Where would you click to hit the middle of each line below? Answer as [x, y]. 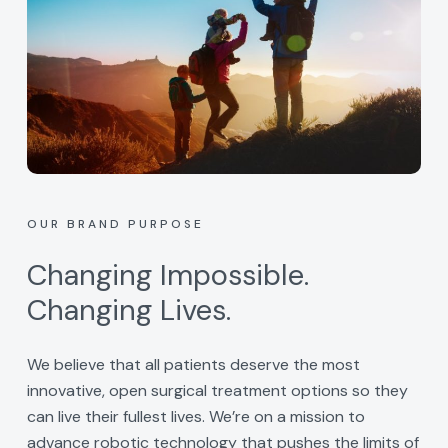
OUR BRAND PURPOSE [115, 224]
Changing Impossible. [167, 275]
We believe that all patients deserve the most [193, 365]
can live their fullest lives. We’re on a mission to [195, 417]
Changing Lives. [128, 310]
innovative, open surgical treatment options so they [217, 391]
